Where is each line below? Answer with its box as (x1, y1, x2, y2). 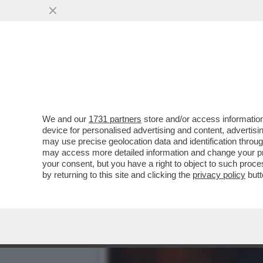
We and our (42, 114, 89, 124)
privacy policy (193, 170, 245, 180)
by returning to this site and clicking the (42, 170, 193, 180)
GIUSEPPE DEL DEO (107, 65, 221, 78)
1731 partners (89, 114, 141, 124)
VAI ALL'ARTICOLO (124, 89, 208, 100)
